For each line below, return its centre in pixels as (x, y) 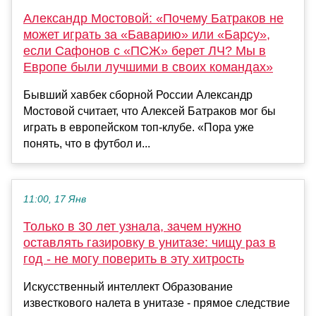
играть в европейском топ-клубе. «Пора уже (139, 128)
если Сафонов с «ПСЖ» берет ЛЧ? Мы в (145, 51)
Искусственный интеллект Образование (128, 287)
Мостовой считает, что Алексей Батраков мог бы (150, 111)
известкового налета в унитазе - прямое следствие (157, 303)
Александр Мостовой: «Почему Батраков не (153, 19)
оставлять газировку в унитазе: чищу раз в (150, 243)
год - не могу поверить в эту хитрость (134, 259)
